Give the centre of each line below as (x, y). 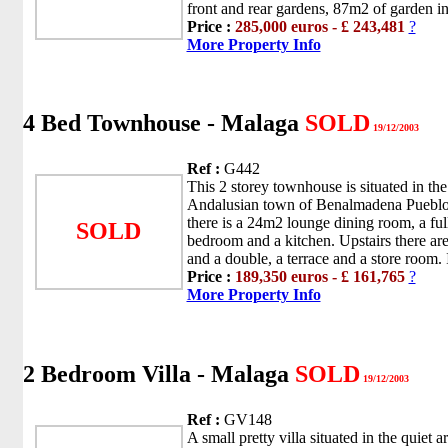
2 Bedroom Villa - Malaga (158, 374)
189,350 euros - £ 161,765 (319, 277)
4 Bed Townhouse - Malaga (163, 123)
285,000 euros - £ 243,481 (319, 26)
